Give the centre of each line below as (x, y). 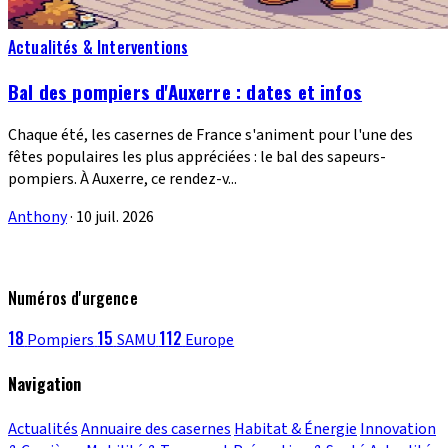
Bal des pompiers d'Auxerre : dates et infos (185, 92)
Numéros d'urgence (73, 298)
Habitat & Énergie (295, 428)
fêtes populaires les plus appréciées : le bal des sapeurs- (197, 157)
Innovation (398, 428)
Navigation (45, 384)
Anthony (37, 217)
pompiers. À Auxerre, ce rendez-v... (122, 179)
